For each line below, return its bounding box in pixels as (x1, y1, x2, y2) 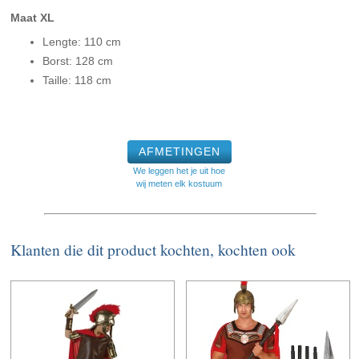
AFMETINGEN (138, 145, 220, 159)
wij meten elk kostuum (136, 179, 223, 189)
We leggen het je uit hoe (133, 166, 226, 176)
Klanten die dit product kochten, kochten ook (10, 239, 296, 261)
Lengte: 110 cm (42, 35, 122, 49)
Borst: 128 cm (42, 54, 114, 68)
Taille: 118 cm (42, 74, 112, 87)
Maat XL (10, 11, 55, 25)
